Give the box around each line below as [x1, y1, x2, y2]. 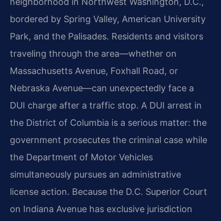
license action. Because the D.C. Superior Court [10, 186, 207, 197]
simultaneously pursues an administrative [10, 169, 181, 180]
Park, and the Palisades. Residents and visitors [10, 31, 203, 41]
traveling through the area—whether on [10, 48, 177, 59]
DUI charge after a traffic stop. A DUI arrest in [10, 100, 202, 110]
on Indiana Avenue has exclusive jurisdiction [10, 203, 192, 214]
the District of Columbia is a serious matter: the [10, 117, 207, 128]
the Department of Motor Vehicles [10, 151, 153, 162]
